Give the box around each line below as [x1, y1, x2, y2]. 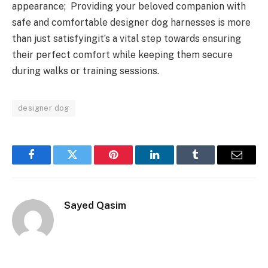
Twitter [71, 158, 103, 169]
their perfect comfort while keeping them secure [12, 49, 233, 61]
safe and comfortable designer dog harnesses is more [12, 17, 251, 29]
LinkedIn [153, 158, 193, 169]
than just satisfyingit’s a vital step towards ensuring [12, 33, 241, 45]
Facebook [30, 158, 72, 169]
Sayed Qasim [64, 199, 126, 212]
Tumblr [194, 158, 227, 169]
